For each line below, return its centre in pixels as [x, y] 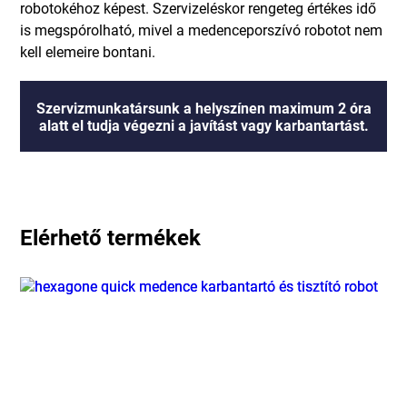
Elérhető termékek [111, 238]
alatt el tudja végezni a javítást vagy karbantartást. [203, 125]
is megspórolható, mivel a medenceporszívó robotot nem [202, 30]
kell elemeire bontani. [88, 52]
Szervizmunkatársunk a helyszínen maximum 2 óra [203, 108]
